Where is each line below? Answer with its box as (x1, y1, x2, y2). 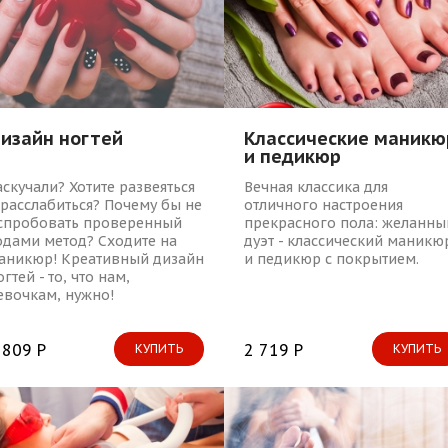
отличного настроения (244, 195, 403, 214)
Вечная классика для (244, 177, 388, 196)
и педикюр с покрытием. (244, 249, 419, 268)
